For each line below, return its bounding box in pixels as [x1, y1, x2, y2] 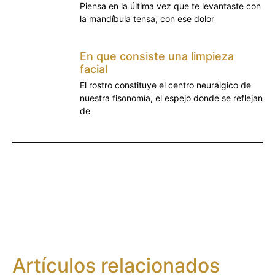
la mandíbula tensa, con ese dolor [80, 14, 214, 25]
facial [80, 63, 107, 76]
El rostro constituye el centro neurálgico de [80, 80, 251, 91]
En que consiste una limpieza [80, 50, 234, 63]
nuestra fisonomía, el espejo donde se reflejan [80, 93, 263, 104]
